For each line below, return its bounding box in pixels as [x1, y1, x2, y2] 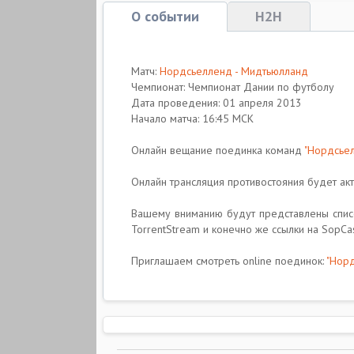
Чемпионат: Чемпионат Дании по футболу [131, 80, 334, 94]
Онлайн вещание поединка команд [131, 143, 304, 157]
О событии [131, 7, 199, 25]
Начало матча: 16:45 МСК [131, 111, 254, 126]
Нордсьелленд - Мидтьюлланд [160, 64, 308, 78]
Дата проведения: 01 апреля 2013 [131, 96, 302, 110]
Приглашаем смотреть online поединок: [131, 254, 326, 268]
